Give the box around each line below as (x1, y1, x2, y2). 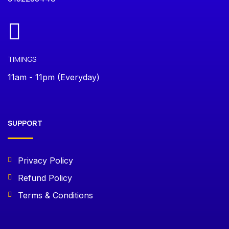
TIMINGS (8, 54, 36, 64)
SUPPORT (8, 118, 42, 128)
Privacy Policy (18, 155, 73, 166)
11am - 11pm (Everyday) (8, 72, 100, 82)
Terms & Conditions (18, 190, 93, 200)
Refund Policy (18, 172, 72, 183)
